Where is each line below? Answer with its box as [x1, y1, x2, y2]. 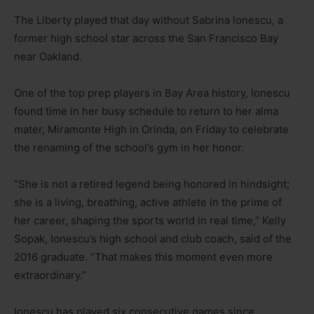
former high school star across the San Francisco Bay [14, 31, 278, 45]
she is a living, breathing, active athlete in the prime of [14, 195, 282, 209]
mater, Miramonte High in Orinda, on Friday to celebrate [14, 122, 289, 136]
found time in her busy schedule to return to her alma [14, 104, 278, 118]
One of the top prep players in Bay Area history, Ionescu [14, 86, 290, 100]
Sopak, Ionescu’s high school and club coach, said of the [14, 231, 292, 245]
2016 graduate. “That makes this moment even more [14, 250, 273, 264]
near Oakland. [14, 49, 82, 63]
